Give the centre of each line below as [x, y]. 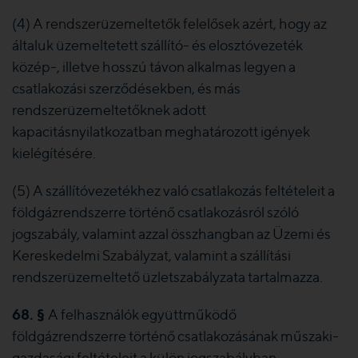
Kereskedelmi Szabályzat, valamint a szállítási [151, 255]
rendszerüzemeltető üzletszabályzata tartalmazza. [167, 277]
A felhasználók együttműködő [142, 314]
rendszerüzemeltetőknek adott [109, 110]
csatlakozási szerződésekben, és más [126, 88]
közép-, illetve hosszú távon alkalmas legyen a [154, 67]
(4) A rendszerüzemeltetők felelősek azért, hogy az [169, 24]
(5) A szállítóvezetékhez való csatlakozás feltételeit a [173, 191]
